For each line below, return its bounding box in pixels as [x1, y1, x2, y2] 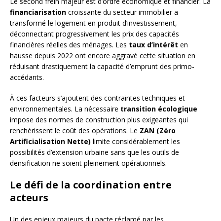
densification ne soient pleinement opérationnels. [10, 158, 167, 168]
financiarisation [10, 7, 66, 17]
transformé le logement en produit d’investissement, [10, 18, 177, 28]
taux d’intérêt [129, 40, 178, 50]
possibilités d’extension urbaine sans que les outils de [10, 147, 179, 157]
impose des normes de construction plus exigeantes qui [10, 115, 188, 125]
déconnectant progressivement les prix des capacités [10, 29, 179, 39]
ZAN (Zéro [140, 126, 176, 136]
